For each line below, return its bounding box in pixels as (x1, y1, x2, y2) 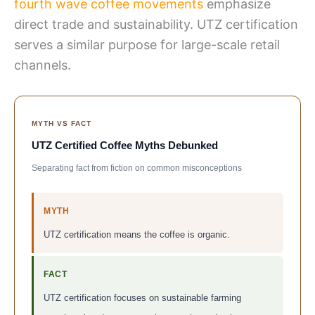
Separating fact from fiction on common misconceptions (32, 162, 242, 173)
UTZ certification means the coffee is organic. (44, 229, 230, 240)
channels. (14, 57, 71, 72)
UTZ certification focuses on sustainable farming (44, 292, 241, 303)
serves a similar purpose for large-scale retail (14, 37, 280, 52)
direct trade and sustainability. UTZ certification (14, 16, 298, 32)
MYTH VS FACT (32, 119, 91, 127)
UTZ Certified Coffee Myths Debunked (32, 139, 218, 151)
